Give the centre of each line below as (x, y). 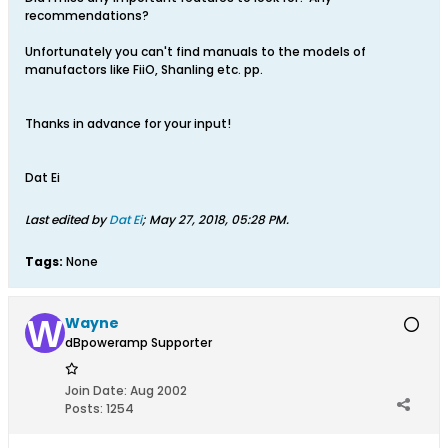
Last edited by (67, 219)
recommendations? (87, 15)
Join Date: (96, 390)
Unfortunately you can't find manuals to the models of (195, 51)
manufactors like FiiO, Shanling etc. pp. (144, 69)
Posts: (84, 408)
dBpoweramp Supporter (138, 342)
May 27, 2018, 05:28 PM (217, 219)
